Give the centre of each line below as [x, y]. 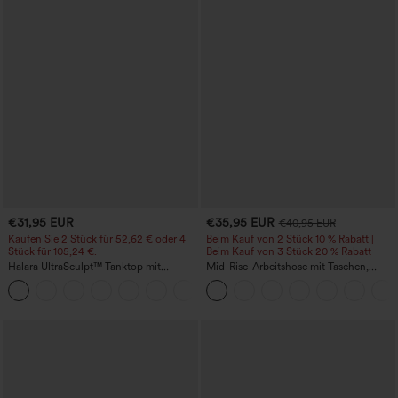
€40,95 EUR [307, 223]
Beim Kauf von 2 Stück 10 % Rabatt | [290, 239]
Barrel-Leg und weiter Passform [279, 279]
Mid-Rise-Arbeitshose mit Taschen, [287, 266]
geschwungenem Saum [63, 291]
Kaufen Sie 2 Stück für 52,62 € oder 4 [97, 239]
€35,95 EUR [240, 223]
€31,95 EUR [41, 223]
